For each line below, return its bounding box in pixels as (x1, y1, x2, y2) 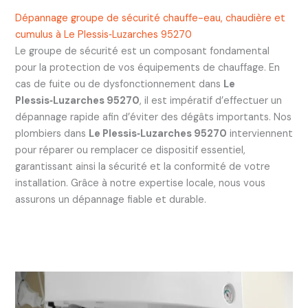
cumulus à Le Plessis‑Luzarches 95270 (14, 28, 192, 42)
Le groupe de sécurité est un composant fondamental (14, 45, 269, 58)
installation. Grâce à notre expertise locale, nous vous (14, 177, 265, 190)
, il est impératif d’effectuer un (139, 94, 282, 108)
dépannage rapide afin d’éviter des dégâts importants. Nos (14, 111, 291, 124)
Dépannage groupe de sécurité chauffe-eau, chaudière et (14, 12, 285, 25)
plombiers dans (14, 127, 89, 141)
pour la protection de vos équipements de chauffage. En (14, 61, 280, 75)
